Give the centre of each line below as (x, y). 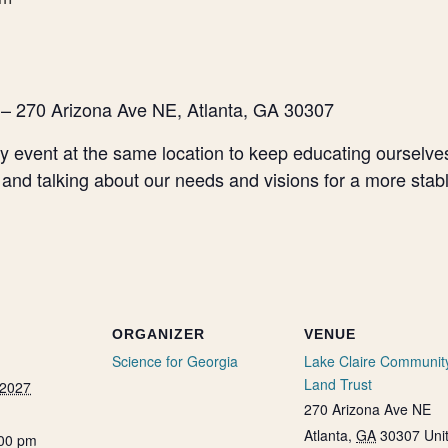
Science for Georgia (175, 361)
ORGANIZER (158, 334)
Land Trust (338, 384)
